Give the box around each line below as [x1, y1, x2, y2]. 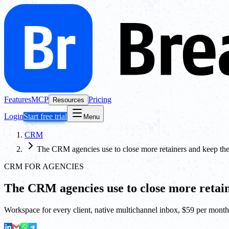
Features [4, 95, 31, 104]
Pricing [88, 95, 111, 104]
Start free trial [24, 112, 67, 121]
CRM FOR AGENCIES [4, 162, 84, 171]
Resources [53, 96, 84, 104]
